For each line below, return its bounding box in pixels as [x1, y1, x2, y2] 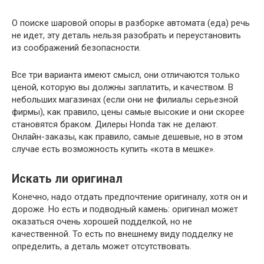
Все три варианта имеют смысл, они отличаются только [12, 70, 240, 81]
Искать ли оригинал [12, 172, 123, 186]
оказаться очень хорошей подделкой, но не [12, 216, 192, 227]
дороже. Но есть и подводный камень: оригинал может [12, 204, 238, 215]
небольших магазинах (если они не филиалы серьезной [12, 94, 238, 105]
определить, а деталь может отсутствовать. [12, 241, 192, 252]
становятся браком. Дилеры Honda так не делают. [12, 119, 218, 130]
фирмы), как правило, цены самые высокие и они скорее [12, 107, 245, 118]
